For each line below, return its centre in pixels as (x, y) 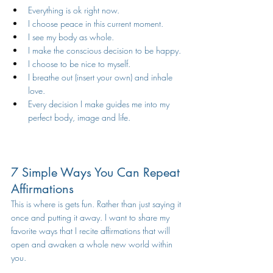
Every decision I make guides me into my (100, 104)
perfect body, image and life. (80, 117)
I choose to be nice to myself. (79, 64)
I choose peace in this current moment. (96, 23)
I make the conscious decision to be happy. (105, 50)
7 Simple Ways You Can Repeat (97, 172)
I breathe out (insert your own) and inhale (101, 77)
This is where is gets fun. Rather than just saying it (97, 204)
